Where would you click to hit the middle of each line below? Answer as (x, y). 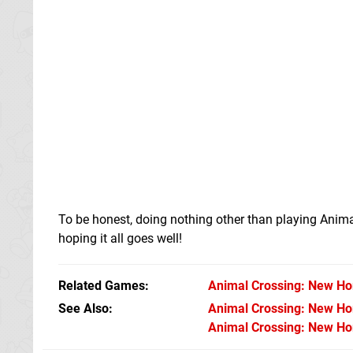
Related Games (102, 285)
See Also (84, 308)
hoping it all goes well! (120, 238)
